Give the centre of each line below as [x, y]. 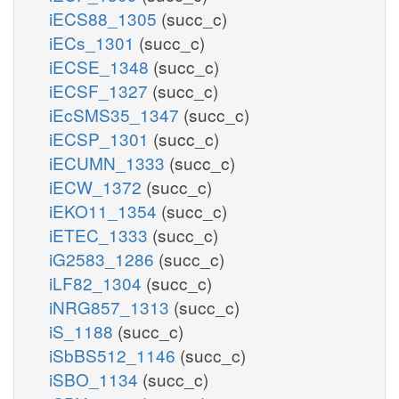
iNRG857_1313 [111, 306]
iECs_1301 [94, 42]
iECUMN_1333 [109, 162]
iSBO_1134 [96, 379]
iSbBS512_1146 [114, 354]
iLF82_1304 [98, 282]
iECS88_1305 [105, 18]
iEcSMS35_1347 [116, 114]
